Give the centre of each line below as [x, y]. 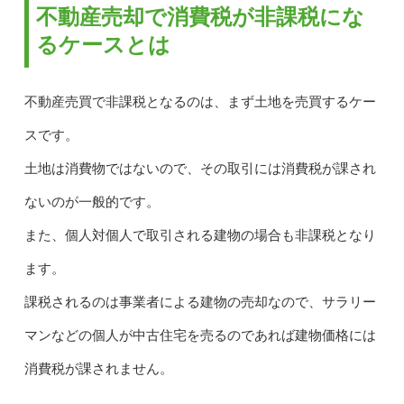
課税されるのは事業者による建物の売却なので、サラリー [200, 302]
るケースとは [103, 44]
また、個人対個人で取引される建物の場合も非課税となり [200, 235]
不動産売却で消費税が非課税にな [200, 16]
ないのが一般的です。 [92, 202]
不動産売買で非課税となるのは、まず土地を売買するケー [200, 101]
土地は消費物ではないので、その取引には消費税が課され [200, 168]
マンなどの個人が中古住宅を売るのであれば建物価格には [200, 335]
